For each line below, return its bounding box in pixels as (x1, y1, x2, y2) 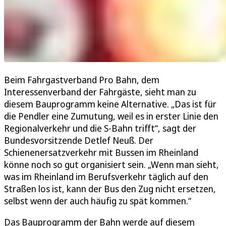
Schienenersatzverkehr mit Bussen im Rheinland (4, 146, 198, 159)
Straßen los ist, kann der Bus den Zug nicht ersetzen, (4, 183, 216, 195)
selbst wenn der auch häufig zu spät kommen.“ (4, 195, 191, 207)
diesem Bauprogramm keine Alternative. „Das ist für (4, 98, 216, 110)
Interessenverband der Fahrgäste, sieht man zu (4, 86, 196, 98)
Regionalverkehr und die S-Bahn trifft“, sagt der (4, 122, 196, 135)
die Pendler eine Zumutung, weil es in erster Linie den (4, 110, 218, 123)
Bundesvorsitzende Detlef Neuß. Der (4, 134, 153, 147)
